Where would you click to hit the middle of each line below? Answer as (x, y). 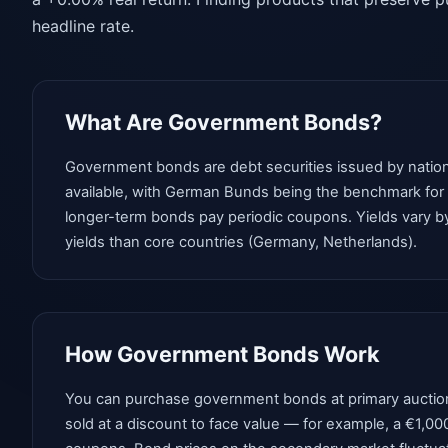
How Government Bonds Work (222, 354)
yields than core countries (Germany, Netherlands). (241, 242)
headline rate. (83, 26)
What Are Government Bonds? (223, 122)
